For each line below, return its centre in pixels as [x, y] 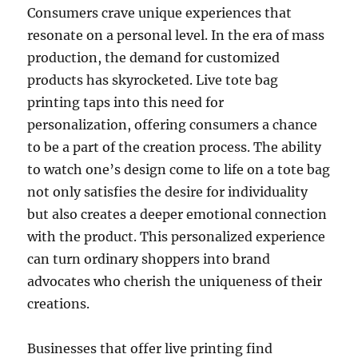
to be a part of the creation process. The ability [175, 147]
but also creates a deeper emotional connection [177, 214]
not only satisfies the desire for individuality [168, 191]
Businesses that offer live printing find [150, 348]
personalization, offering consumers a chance [173, 124]
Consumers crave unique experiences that [160, 12]
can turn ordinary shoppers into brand [149, 259]
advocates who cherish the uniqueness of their [175, 281]
